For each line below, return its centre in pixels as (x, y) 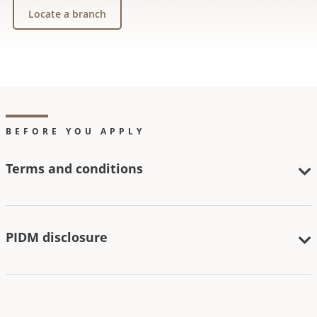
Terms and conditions (74, 169)
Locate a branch (67, 13)
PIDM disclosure (57, 237)
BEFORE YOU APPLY (75, 132)
